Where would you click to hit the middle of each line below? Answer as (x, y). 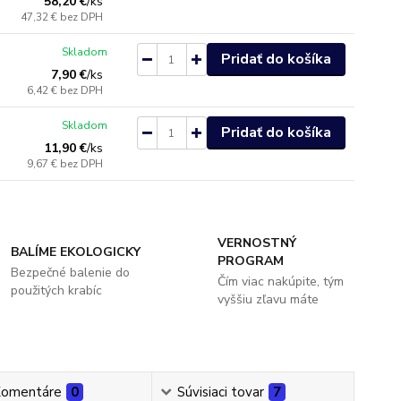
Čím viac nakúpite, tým (280, 282)
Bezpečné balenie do (71, 273)
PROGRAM (250, 261)
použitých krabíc (57, 290)
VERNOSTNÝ (256, 243)
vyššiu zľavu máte (268, 299)
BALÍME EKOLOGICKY (76, 252)
